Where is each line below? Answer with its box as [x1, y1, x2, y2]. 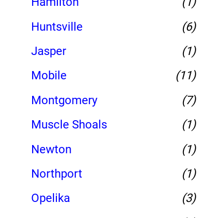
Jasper [31, 44, 66, 58]
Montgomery [31, 93, 97, 107]
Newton [31, 142, 72, 156]
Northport [31, 166, 82, 181]
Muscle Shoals [31, 118, 107, 132]
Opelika [31, 191, 70, 205]
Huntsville [31, 19, 83, 34]
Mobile [31, 69, 67, 83]
